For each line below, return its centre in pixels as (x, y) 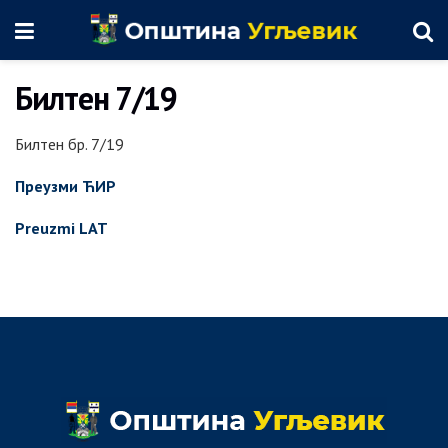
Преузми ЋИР (65, 186)
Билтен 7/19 (96, 98)
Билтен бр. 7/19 (69, 144)
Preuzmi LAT (61, 228)
